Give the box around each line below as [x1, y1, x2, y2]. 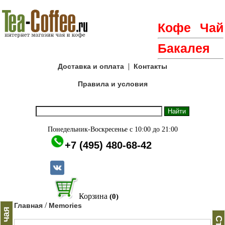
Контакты [134, 62, 167, 70]
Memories [49, 201, 82, 210]
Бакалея [158, 41, 210, 55]
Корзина [78, 192, 107, 201]
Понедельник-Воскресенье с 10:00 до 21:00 [47, 126, 178, 133]
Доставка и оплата [58, 62, 124, 70]
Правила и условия [77, 80, 148, 88]
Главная [14, 201, 43, 210]
